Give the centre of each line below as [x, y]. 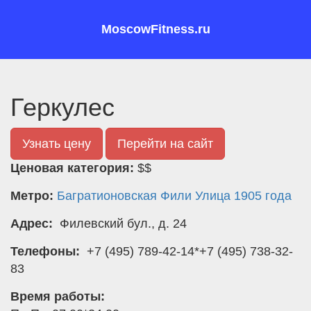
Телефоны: [47, 251]
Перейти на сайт [165, 144]
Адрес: [33, 224]
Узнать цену [57, 144]
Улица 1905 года [243, 196]
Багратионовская [107, 196]
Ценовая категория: [74, 168]
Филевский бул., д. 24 [121, 224]
